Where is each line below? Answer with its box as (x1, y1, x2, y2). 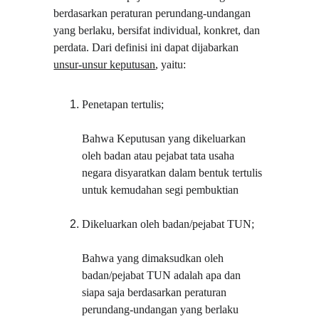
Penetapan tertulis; (82, 98, 164, 110)
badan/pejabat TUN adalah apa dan (82, 269, 244, 281)
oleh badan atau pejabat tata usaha (82, 150, 238, 162)
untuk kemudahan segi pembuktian (82, 184, 239, 196)
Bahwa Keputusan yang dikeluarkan (82, 132, 249, 145)
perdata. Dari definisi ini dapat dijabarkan (53, 41, 242, 53)
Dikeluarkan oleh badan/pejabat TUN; (82, 218, 255, 230)
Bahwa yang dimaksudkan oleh (82, 252, 227, 264)
